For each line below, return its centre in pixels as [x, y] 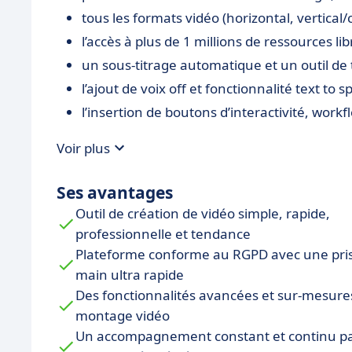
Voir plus [83, 148]
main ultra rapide [130, 275]
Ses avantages [115, 193]
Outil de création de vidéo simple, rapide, [203, 214]
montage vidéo [123, 316]
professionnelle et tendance [163, 234]
